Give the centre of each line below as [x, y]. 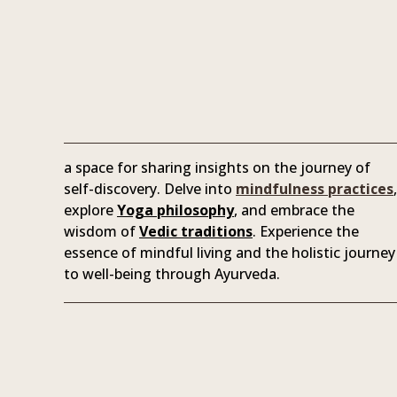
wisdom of [101, 232]
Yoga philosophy [175, 210]
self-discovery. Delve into [150, 189]
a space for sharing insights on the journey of [217, 168]
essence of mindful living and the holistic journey [230, 253]
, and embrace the [294, 210]
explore [90, 210]
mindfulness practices [315, 189]
